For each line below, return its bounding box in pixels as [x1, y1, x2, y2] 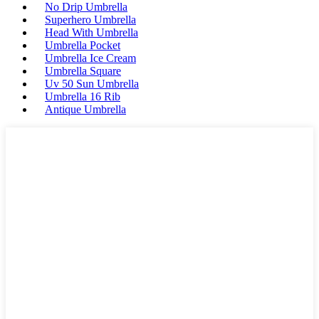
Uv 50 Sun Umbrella [45, 78, 139, 90]
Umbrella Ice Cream [45, 52, 136, 65]
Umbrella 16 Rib [45, 90, 120, 103]
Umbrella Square [45, 65, 121, 78]
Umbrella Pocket [45, 39, 120, 52]
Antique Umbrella [45, 103, 126, 116]
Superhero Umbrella [45, 14, 136, 26]
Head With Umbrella [45, 26, 138, 39]
